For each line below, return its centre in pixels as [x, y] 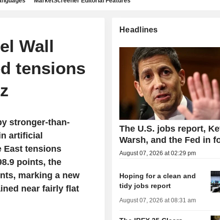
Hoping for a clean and [158, 176]
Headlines [139, 30]
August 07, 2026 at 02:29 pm [158, 153]
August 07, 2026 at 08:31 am [158, 201]
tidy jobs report [145, 186]
